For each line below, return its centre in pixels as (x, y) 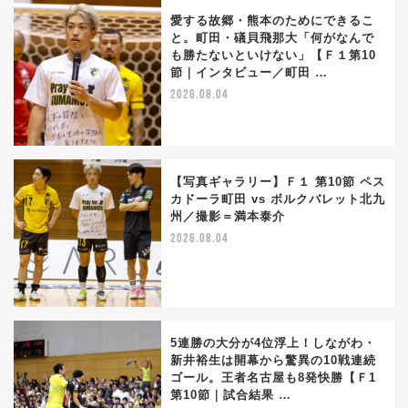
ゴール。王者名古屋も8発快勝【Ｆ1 (273, 378)
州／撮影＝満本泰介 (228, 217)
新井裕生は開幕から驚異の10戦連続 (273, 361)
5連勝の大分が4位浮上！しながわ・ (273, 343)
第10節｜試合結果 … (231, 395)
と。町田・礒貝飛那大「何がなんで (272, 38)
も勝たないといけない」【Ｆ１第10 (273, 56)
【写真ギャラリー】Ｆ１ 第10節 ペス (278, 182)
